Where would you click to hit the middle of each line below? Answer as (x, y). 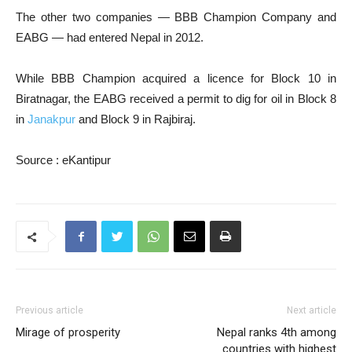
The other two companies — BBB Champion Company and (176, 17)
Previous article (49, 310)
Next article (312, 310)
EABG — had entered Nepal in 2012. (110, 37)
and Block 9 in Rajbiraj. (136, 119)
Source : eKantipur (63, 160)
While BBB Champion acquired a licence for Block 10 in (176, 78)
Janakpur (51, 119)
